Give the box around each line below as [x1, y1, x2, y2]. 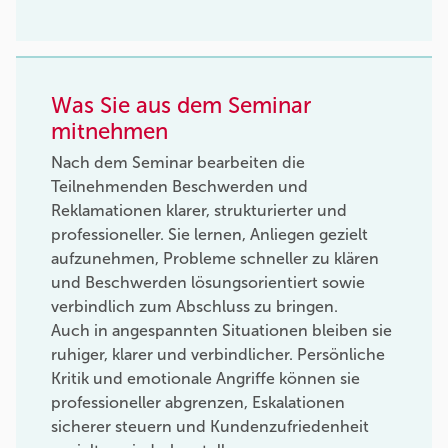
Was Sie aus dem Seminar [51, 92, 311, 120]
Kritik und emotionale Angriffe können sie [51, 369, 360, 389]
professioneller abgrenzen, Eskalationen [51, 393, 345, 413]
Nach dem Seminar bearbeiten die [51, 153, 305, 173]
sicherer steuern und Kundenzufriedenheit [51, 417, 369, 437]
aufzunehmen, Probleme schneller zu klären [51, 249, 379, 269]
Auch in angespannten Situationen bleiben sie [51, 321, 392, 341]
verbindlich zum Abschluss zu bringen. [51, 297, 338, 317]
